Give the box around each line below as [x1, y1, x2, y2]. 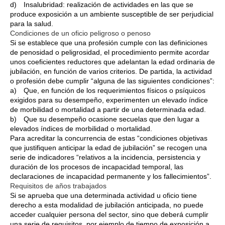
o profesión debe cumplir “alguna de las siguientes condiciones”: [10, 76, 214, 85]
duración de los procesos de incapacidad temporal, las [10, 162, 183, 171]
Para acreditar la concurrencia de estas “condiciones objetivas [10, 134, 207, 142]
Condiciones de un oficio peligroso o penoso [10, 29, 151, 37]
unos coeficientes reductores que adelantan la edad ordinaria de [10, 57, 215, 66]
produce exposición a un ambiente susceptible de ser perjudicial [10, 10, 213, 18]
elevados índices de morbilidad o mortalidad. [10, 124, 152, 133]
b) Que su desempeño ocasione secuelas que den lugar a [10, 115, 199, 123]
